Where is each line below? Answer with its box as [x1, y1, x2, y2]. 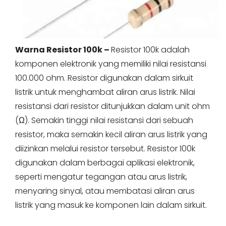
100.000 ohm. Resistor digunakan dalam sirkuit [15, 72, 193, 84]
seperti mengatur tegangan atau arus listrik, [15, 171, 187, 183]
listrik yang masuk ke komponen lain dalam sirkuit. [15, 199, 207, 211]
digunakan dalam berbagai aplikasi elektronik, [15, 157, 195, 169]
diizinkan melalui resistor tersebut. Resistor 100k [15, 143, 195, 155]
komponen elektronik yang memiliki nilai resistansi [15, 58, 206, 70]
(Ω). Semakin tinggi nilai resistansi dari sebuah [15, 115, 193, 127]
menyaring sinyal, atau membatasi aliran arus [15, 185, 195, 197]
